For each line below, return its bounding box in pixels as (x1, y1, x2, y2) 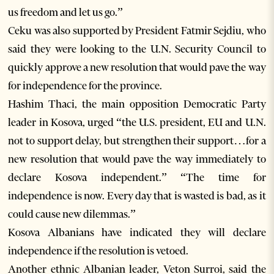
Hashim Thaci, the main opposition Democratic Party (8, 97, 266, 111)
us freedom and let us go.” (8, 6, 124, 20)
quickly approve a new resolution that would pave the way (8, 61, 266, 75)
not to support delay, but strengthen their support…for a (8, 134, 266, 148)
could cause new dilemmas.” (8, 207, 136, 221)
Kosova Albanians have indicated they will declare (8, 226, 266, 240)
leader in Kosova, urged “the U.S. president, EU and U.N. (8, 116, 266, 130)
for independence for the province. (8, 79, 163, 93)
